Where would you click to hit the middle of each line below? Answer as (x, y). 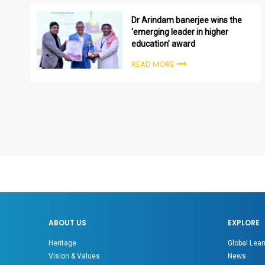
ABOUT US (68, 222)
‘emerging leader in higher (180, 32)
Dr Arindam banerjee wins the (187, 20)
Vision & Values (75, 256)
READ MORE (153, 64)
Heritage (63, 243)
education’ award (164, 44)
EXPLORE (243, 222)
